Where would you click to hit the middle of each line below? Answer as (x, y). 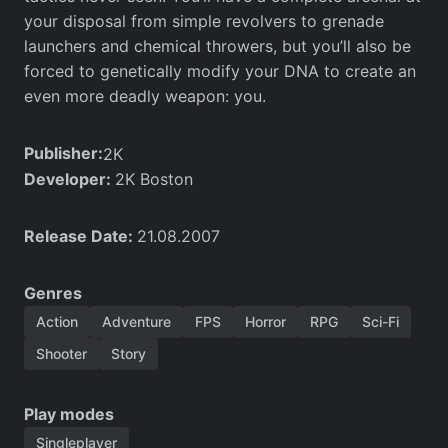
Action (57, 321)
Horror (265, 321)
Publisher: (63, 153)
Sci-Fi (380, 321)
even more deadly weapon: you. (145, 95)
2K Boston (154, 178)
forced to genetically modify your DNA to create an (220, 70)
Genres (53, 292)
